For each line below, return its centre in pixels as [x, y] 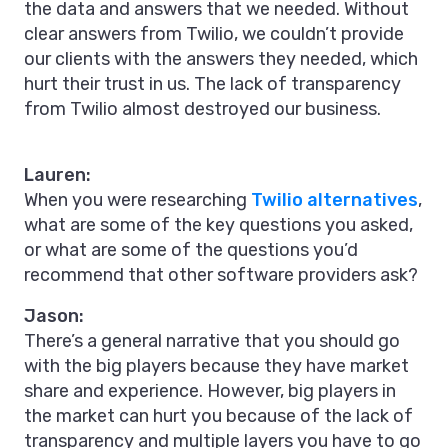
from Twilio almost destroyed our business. [202, 109]
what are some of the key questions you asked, [218, 225]
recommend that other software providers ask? [221, 275]
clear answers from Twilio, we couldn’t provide [214, 34]
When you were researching [137, 200]
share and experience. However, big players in [210, 391]
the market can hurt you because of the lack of [218, 416]
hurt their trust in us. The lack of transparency [212, 84]
